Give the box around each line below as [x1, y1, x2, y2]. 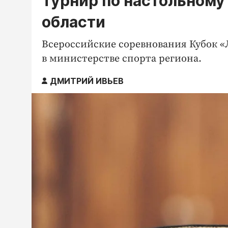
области [42, 12, 105, 31]
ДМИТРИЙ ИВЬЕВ [50, 75, 124, 86]
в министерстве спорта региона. [42, 52, 202, 65]
